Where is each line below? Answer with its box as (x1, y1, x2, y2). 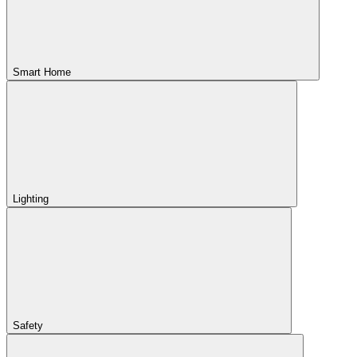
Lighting (13, 193, 49, 205)
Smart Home (13, 66, 71, 78)
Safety (13, 320, 43, 331)
